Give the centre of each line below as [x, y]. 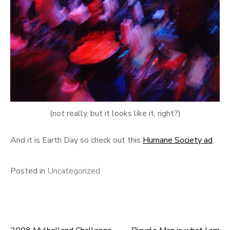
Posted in [29, 171]
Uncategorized [74, 171]
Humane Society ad [178, 140]
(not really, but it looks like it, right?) [115, 114]
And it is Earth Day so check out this [76, 140]
